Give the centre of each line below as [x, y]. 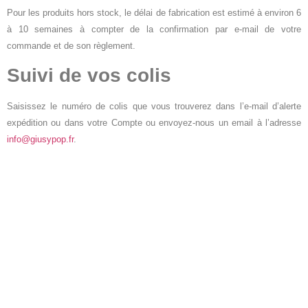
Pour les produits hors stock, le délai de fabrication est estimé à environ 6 [154, 13]
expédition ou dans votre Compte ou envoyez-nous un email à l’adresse [154, 122]
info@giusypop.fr [40, 139]
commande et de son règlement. [71, 46]
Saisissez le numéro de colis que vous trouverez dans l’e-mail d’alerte [154, 106]
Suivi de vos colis [89, 75]
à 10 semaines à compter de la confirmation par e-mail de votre [154, 30]
